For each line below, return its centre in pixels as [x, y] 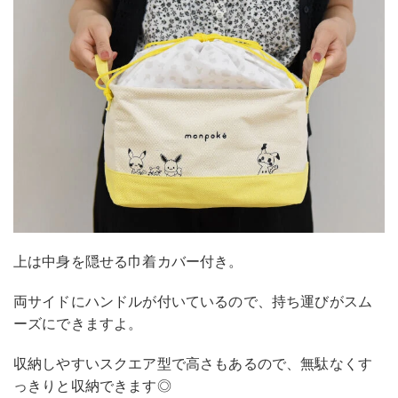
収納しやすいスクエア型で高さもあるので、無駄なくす [193, 363]
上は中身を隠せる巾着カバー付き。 [128, 261]
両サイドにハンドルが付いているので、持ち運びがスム [193, 301]
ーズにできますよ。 [78, 323]
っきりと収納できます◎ [92, 385]
